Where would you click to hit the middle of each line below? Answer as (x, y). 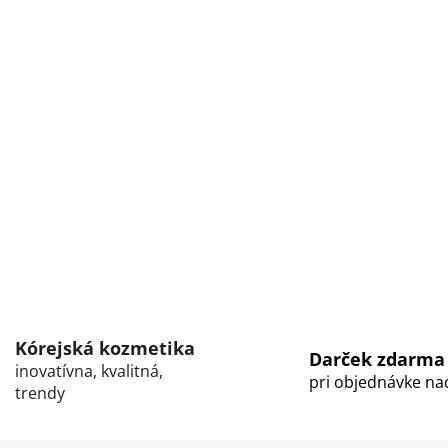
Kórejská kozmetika (104, 348)
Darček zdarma (377, 359)
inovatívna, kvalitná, (88, 371)
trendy (39, 393)
